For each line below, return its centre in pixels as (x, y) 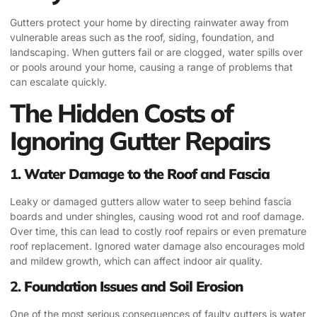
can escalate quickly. (58, 81)
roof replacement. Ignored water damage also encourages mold (157, 246)
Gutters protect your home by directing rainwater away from (149, 22)
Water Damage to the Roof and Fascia (147, 173)
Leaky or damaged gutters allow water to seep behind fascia (151, 201)
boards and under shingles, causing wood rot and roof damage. (157, 216)
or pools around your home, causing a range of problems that (151, 67)
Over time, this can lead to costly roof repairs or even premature (158, 231)
